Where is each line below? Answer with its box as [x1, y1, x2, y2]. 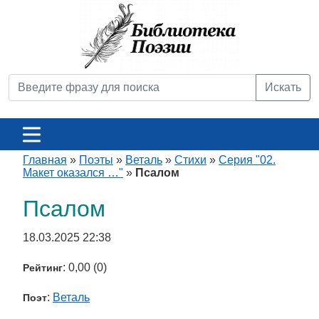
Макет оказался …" [23, 167, 123, 179]
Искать [265, 81, 301, 93]
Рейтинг [23, 262, 63, 273]
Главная [23, 154, 67, 166]
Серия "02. [219, 154, 276, 166]
